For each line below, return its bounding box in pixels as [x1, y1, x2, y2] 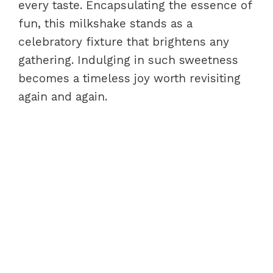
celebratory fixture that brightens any [18, 34, 229, 49]
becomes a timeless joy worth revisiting [18, 71, 241, 85]
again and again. [18, 89, 107, 104]
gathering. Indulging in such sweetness [18, 52, 238, 67]
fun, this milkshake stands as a [18, 16, 193, 30]
